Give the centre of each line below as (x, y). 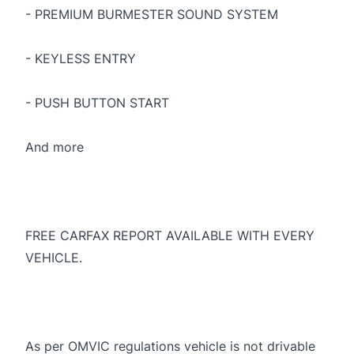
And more (55, 147)
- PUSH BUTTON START (97, 102)
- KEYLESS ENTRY (81, 58)
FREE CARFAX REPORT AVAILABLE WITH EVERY (170, 235)
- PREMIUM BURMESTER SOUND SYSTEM (152, 14)
